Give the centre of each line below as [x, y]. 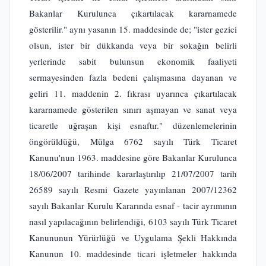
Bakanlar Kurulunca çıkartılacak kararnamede [133, 13]
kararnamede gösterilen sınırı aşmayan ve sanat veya [133, 109]
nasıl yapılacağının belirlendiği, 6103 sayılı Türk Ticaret [133, 221]
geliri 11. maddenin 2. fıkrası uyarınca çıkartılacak [133, 93]
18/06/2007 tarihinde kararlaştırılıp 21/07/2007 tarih [133, 173]
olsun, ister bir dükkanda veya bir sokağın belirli [133, 45]
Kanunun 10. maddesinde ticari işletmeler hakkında [133, 254]
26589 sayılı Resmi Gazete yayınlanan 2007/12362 [133, 189]
